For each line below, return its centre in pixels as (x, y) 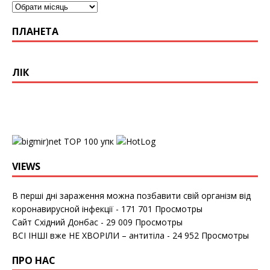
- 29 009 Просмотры (140, 222)
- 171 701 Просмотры (158, 209)
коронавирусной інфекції (63, 209)
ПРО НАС (34, 260)
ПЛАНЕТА (35, 31)
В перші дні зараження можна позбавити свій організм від (131, 195)
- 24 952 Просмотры (207, 235)
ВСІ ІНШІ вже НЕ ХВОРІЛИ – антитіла (88, 235)
